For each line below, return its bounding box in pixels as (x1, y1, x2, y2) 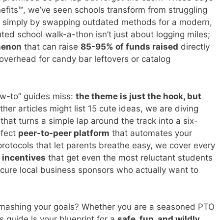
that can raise (22, 42, 81, 52)
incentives (2, 152, 46, 163)
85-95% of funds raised (81, 42, 178, 52)
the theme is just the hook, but (76, 91, 201, 101)
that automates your (110, 128, 192, 138)
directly (178, 42, 210, 52)
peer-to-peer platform (18, 128, 110, 138)
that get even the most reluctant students (46, 152, 213, 163)
